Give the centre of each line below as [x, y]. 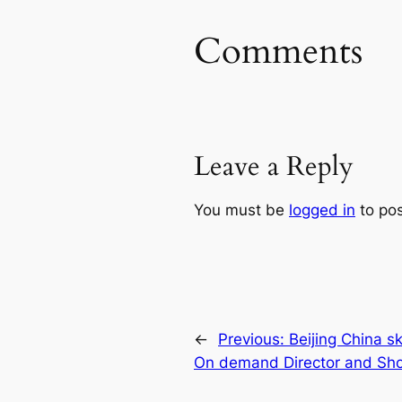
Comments [278, 52]
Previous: [253, 339]
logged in [322, 210]
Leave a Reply [274, 167]
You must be [241, 210]
